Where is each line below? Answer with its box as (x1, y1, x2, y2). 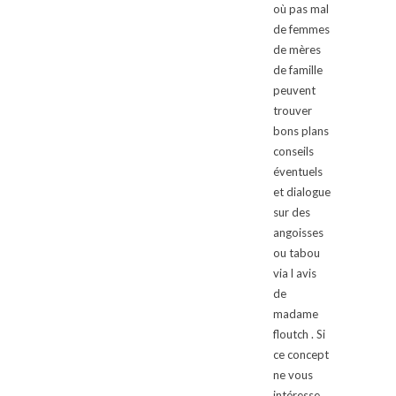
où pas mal (273, 2, 329, 17)
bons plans (273, 124, 329, 139)
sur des (273, 205, 310, 220)
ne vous (273, 368, 313, 383)
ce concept (273, 347, 329, 362)
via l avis (273, 266, 316, 281)
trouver (273, 103, 312, 118)
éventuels (273, 164, 323, 179)
